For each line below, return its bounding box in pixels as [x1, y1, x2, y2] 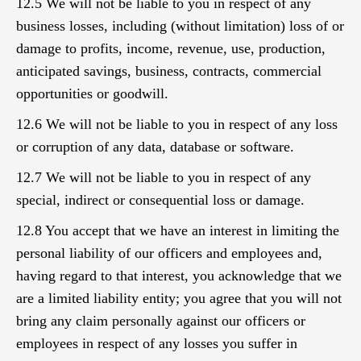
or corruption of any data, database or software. [16, 139, 294, 155]
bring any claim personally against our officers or [16, 313, 305, 329]
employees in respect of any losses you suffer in [16, 335, 297, 351]
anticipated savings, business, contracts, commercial [16, 63, 322, 79]
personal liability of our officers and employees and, [16, 245, 322, 261]
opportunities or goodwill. [16, 85, 168, 102]
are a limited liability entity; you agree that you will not [16, 290, 342, 306]
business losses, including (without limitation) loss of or [16, 18, 344, 34]
